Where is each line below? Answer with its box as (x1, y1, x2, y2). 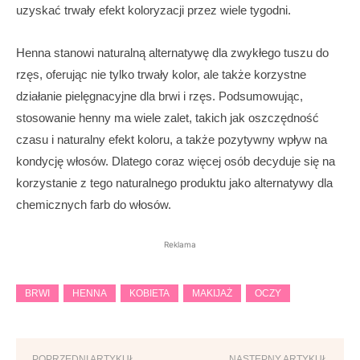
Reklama (164, 239, 196, 250)
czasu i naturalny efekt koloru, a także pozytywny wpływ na (16, 133, 327, 147)
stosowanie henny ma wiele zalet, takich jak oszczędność (16, 111, 319, 125)
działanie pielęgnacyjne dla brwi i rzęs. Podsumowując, (16, 89, 303, 104)
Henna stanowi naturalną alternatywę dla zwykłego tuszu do (16, 46, 329, 60)
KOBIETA (129, 288, 170, 300)
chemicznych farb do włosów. (16, 198, 171, 212)
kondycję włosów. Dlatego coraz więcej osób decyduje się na (16, 154, 335, 169)
